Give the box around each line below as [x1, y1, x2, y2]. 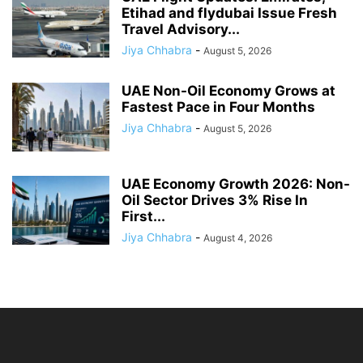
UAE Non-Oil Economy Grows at [122, 82, 335, 99]
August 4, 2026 [203, 231, 272, 244]
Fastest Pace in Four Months [122, 98, 315, 115]
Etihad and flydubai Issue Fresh [122, 4, 337, 21]
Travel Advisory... [122, 20, 240, 37]
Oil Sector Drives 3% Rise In [122, 191, 308, 208]
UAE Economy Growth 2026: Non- [122, 175, 350, 192]
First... [122, 207, 165, 224]
